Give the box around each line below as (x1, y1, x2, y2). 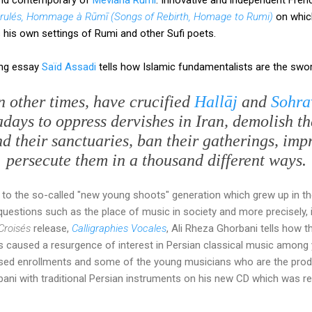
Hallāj (194, 92, 237, 111)
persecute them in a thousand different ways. (6, 150, 306, 169)
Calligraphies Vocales (72, 221, 166, 235)
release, (31, 221, 72, 235)
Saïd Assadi (42, 60, 96, 73)
